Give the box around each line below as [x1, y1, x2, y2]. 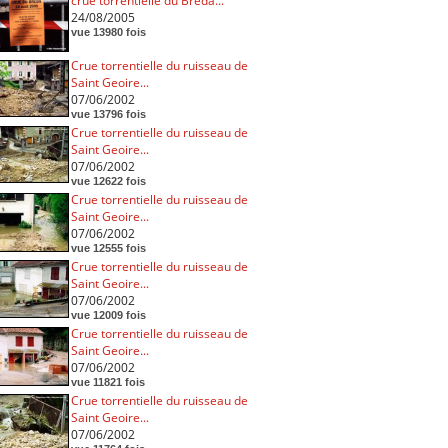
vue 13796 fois [70, 107, 146, 120]
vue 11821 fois [70, 375, 145, 388]
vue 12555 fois [70, 241, 146, 254]
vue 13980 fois [70, 25, 146, 38]
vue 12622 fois [70, 174, 146, 187]
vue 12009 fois [70, 308, 146, 321]
